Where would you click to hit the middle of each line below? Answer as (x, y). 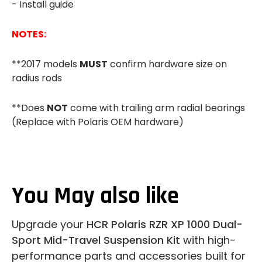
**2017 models (46, 64)
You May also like (95, 196)
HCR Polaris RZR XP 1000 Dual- (165, 225)
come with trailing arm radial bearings (156, 108)
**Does (29, 108)
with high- (208, 240)
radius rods (37, 78)
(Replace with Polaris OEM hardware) (98, 122)
